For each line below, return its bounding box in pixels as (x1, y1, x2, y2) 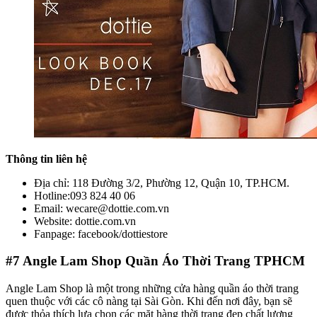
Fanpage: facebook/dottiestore (34, 227, 168, 240)
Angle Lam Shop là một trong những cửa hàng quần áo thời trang (6, 282, 299, 295)
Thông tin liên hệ (6, 152, 87, 165)
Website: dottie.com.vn (34, 214, 136, 227)
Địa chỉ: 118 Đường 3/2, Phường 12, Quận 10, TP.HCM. (34, 176, 289, 189)
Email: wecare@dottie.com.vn (34, 202, 169, 214)
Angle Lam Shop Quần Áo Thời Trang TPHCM (23, 253, 305, 269)
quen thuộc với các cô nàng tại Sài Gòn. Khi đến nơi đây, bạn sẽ (6, 295, 292, 308)
